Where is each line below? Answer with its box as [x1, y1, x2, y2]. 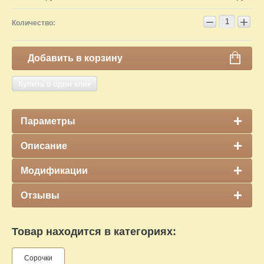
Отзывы [21, 190, 60, 201]
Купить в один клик [18, 79, 91, 89]
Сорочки [24, 254, 52, 263]
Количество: [12, 19, 55, 28]
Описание [21, 141, 67, 151]
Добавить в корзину [28, 53, 123, 64]
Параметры [21, 116, 75, 127]
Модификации [21, 166, 88, 176]
